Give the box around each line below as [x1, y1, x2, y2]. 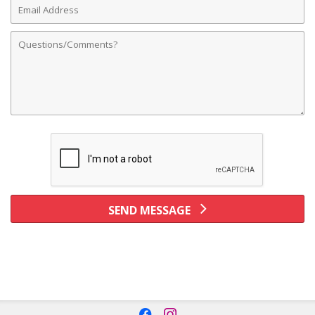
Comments [11, 27, 67, 43]
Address [11, 7, 53, 23]
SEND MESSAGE [108, 202, 193, 218]
